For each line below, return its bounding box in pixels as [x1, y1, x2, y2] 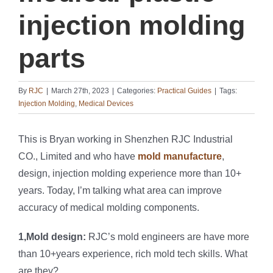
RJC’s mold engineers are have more [86, 232, 249, 243]
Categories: [117, 87, 157, 96]
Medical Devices [79, 99, 133, 108]
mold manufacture [138, 151, 222, 162]
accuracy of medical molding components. [18, 202, 199, 213]
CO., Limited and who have [18, 151, 138, 162]
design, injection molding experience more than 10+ [18, 168, 241, 179]
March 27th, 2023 [51, 87, 109, 96]
